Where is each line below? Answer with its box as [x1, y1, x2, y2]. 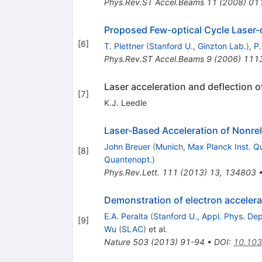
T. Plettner [104, 40, 144, 51]
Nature [104, 236, 130, 247]
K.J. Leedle [104, 97, 147, 108]
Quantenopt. [104, 154, 152, 164]
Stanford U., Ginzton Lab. [149, 40, 246, 51]
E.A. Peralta [104, 211, 148, 221]
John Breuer [104, 141, 150, 151]
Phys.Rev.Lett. [104, 167, 160, 177]
